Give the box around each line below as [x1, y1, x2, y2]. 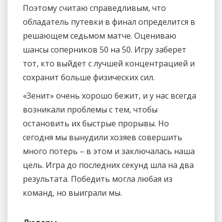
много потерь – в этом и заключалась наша [23, 146, 195, 157]
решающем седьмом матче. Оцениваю [23, 30, 176, 41]
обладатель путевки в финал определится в [23, 16, 195, 27]
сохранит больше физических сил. [23, 71, 155, 83]
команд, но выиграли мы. [23, 187, 122, 199]
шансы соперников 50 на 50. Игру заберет [23, 44, 186, 55]
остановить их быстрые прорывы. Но [23, 118, 169, 129]
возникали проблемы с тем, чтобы [23, 104, 158, 115]
